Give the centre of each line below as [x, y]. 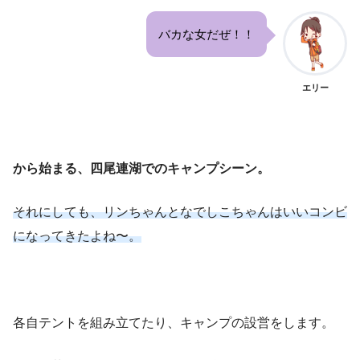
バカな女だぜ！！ [207, 34]
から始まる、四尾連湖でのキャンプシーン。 [141, 168]
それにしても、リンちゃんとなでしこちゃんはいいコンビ [180, 211]
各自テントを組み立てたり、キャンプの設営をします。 [174, 322]
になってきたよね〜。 [77, 235]
